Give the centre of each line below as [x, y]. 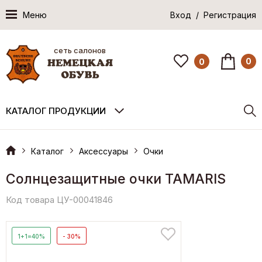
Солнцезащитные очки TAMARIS [116, 179]
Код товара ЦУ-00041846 [59, 199]
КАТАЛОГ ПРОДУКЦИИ [56, 111]
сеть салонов [80, 50]
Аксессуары [104, 151]
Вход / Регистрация [213, 15]
